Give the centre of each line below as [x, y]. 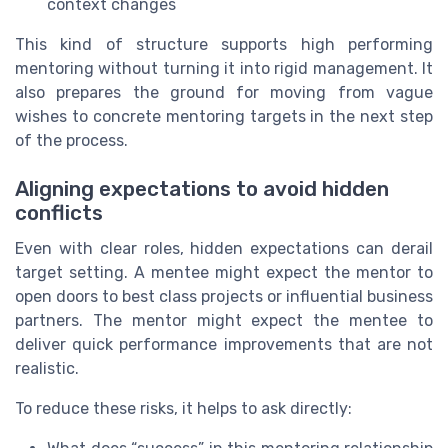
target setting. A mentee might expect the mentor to [224, 272]
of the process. [71, 140]
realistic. [47, 368]
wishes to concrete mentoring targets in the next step [224, 116]
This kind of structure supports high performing [224, 44]
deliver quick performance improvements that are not [224, 344]
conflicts [59, 212]
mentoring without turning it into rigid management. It [224, 68]
